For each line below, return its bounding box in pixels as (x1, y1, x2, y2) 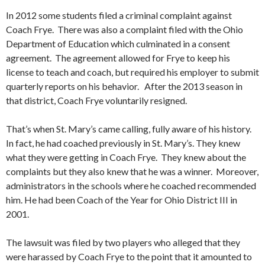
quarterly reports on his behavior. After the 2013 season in (6, 80, 243, 92)
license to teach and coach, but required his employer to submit (6, 66, 259, 78)
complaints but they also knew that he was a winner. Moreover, (6, 166, 258, 177)
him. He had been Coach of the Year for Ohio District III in (6, 194, 237, 206)
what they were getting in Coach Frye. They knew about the (6, 151, 246, 163)
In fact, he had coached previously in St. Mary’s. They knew (6, 137, 240, 149)
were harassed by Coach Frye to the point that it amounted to (6, 251, 252, 263)
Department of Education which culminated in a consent (6, 38, 230, 50)
